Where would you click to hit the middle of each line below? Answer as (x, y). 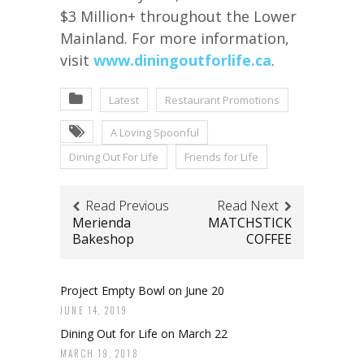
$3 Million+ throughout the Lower (178, 16)
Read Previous (127, 205)
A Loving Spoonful (155, 132)
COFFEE (269, 238)
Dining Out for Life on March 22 (144, 333)
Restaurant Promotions (222, 100)
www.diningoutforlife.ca (182, 60)
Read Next (248, 205)
